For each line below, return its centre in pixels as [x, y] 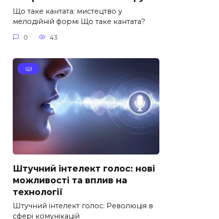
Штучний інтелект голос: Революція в [83, 206]
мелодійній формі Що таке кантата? [79, 22]
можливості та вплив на [70, 180]
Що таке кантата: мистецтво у [67, 11]
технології [38, 192]
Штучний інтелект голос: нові [84, 168]
